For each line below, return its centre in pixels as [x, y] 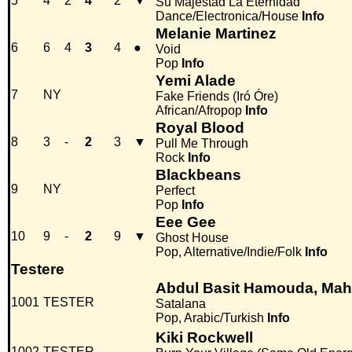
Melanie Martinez [216, 34]
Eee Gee [186, 222]
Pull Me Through [202, 144]
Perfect [175, 191]
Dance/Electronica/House [227, 16]
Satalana [181, 304]
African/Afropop [199, 111]
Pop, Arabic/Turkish [210, 318]
